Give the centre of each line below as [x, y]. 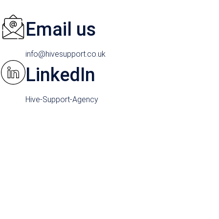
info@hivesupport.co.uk [65, 54]
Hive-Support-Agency [62, 99]
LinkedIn [60, 75]
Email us [60, 29]
